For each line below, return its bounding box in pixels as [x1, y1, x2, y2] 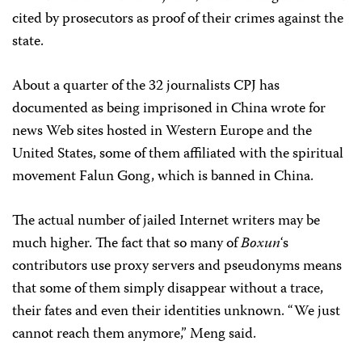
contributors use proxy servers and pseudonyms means [12, 255, 342, 279]
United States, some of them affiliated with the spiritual [12, 142, 343, 166]
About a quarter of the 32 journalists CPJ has [12, 74, 280, 99]
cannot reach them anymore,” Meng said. [12, 322, 256, 347]
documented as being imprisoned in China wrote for [12, 97, 326, 121]
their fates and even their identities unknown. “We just [12, 300, 340, 324]
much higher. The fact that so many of [12, 232, 241, 256]
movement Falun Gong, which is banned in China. [12, 165, 314, 189]
